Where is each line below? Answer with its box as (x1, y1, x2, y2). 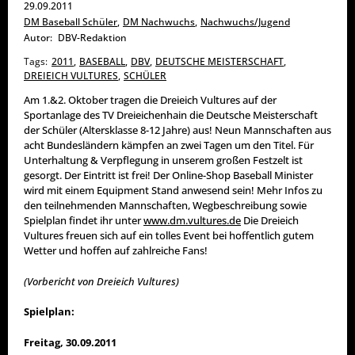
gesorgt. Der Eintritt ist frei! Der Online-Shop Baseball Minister (24, 168, 313, 183)
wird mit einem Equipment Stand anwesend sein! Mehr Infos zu (24, 183, 323, 198)
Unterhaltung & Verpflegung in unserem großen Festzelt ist (24, 153, 303, 168)
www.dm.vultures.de (143, 213, 241, 228)
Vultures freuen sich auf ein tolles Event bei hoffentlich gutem (24, 228, 314, 243)
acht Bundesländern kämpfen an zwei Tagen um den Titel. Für (24, 138, 314, 153)
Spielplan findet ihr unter (24, 213, 143, 228)
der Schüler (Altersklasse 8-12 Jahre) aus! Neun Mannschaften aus (24, 123, 331, 138)
